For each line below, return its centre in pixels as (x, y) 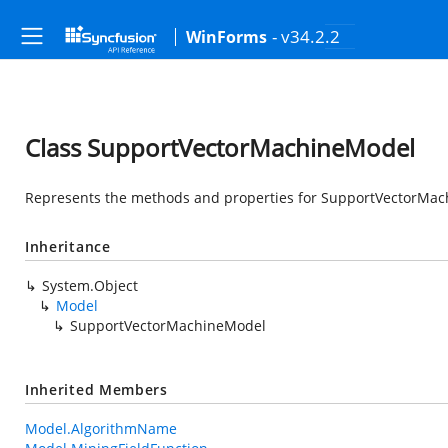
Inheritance (68, 246)
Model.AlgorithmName (101, 428)
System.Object (90, 285)
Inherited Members (96, 389)
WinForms (226, 37)
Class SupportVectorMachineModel (220, 147)
